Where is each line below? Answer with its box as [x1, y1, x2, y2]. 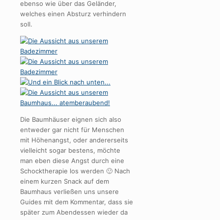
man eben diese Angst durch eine [20, 156, 124, 165]
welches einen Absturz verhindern [20, 9, 126, 18]
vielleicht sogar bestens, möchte [20, 146, 120, 154]
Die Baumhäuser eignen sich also [20, 115, 121, 123]
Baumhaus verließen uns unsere [20, 187, 119, 195]
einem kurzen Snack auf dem [20, 177, 109, 185]
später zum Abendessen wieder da [20, 208, 128, 216]
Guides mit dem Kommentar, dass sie [20, 197, 133, 206]
